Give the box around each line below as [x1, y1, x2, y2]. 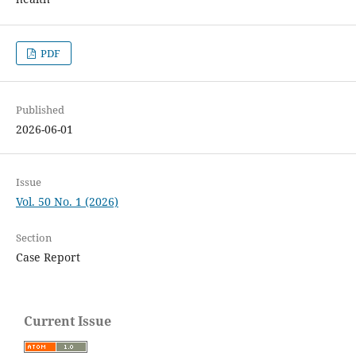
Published [15, 103, 64, 118]
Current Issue [24, 312, 111, 331]
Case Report [15, 250, 80, 265]
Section [15, 230, 52, 246]
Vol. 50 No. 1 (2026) [15, 194, 118, 210]
